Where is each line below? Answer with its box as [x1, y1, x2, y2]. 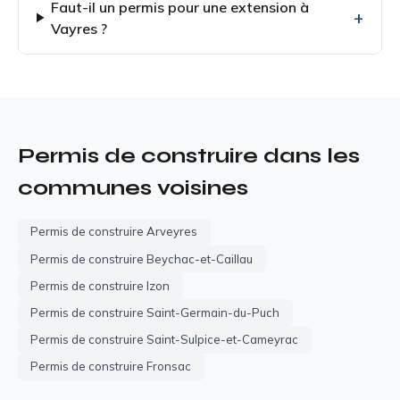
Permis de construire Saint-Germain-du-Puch [30, 304, 280, 320]
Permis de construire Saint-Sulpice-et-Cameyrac [30, 332, 299, 347]
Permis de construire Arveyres [30, 224, 198, 239]
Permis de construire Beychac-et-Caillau [30, 251, 254, 266]
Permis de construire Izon [30, 278, 171, 293]
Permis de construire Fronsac [30, 359, 192, 374]
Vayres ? [51, 19, 108, 37]
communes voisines [18, 174, 248, 201]
